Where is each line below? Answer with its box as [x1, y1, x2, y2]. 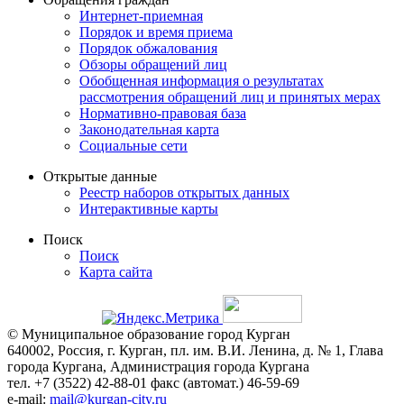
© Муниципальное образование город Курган [7, 326, 290, 342]
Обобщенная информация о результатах [79, 72, 324, 88]
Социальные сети [79, 137, 188, 153]
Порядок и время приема [79, 23, 233, 40]
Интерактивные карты [79, 200, 218, 216]
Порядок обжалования [79, 40, 217, 56]
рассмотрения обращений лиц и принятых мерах [79, 88, 381, 105]
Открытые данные [43, 168, 157, 184]
